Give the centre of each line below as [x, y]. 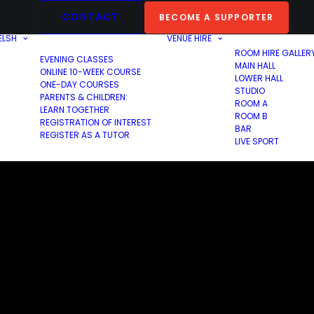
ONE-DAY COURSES [80, 84]
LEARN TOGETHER [75, 110]
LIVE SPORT [257, 141]
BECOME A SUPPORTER [217, 17]
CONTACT [90, 17]
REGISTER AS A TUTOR [85, 135]
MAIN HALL [255, 66]
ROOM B [251, 116]
